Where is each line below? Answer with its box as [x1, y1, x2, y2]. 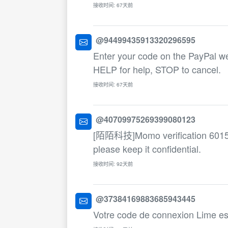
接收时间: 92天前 [93, 160, 133, 167]
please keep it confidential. [93, 142, 201, 155]
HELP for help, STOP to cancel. [93, 63, 221, 76]
